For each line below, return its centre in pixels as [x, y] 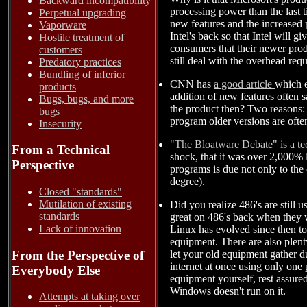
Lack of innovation [80, 229]
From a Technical [61, 150]
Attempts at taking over [89, 297]
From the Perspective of [78, 255]
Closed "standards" [81, 192]
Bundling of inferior [82, 74]
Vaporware [63, 25]
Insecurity [60, 123]
